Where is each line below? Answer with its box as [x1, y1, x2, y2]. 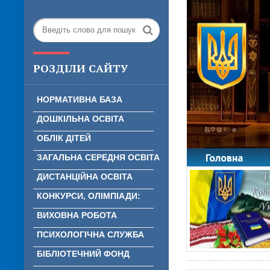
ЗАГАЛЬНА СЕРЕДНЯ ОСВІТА [37, 152, 160, 162]
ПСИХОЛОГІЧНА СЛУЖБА [37, 230, 144, 239]
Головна [206, 151, 243, 165]
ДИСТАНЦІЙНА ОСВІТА [37, 172, 133, 181]
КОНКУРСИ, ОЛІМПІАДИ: [37, 191, 140, 201]
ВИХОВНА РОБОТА [37, 210, 117, 220]
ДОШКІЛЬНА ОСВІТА [37, 114, 124, 124]
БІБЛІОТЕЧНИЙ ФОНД [37, 249, 130, 259]
